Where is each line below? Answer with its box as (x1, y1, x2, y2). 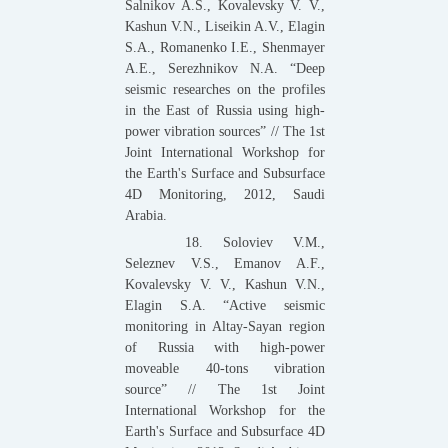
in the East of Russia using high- (125, 102, 325, 118)
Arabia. (125, 207, 167, 223)
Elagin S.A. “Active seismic (125, 297, 325, 313)
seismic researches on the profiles (125, 81, 325, 97)
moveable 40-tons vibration (125, 360, 325, 376)
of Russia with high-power (125, 339, 325, 355)
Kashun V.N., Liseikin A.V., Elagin (125, 18, 325, 34)
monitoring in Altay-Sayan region (125, 318, 325, 334)
